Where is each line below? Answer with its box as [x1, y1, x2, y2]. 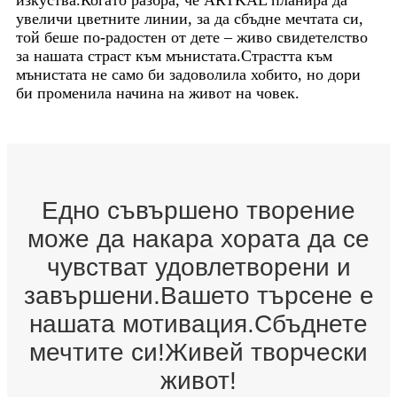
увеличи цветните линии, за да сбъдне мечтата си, [16, 9, 363, 27]
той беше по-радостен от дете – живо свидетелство [16, 27, 368, 46]
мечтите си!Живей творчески [29, 338, 368, 366]
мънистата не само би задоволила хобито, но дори [16, 65, 361, 83]
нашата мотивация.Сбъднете [29, 309, 368, 338]
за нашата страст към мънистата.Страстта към [16, 46, 332, 65]
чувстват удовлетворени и [46, 253, 351, 281]
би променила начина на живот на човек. [16, 83, 300, 102]
